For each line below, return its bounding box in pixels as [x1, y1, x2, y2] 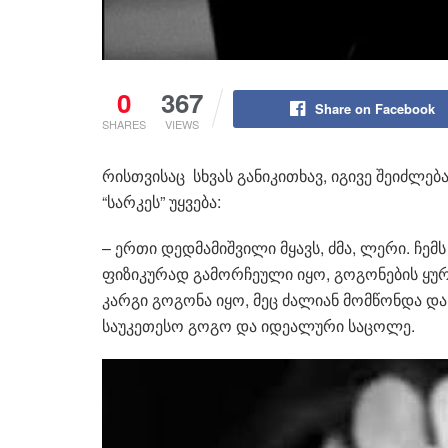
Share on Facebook [314, 98, 435, 118]
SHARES [102, 115, 146, 132]
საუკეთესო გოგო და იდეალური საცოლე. [102, 313, 415, 337]
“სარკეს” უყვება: [102, 189, 221, 213]
